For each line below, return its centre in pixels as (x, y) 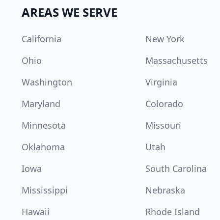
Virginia (161, 82)
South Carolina (176, 168)
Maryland (41, 104)
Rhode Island (173, 212)
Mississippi (45, 190)
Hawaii (36, 212)
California (41, 39)
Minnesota (44, 125)
